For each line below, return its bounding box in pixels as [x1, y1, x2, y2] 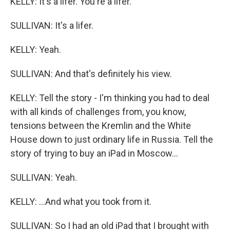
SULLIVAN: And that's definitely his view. [10, 68, 172, 79]
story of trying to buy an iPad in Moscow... [10, 148, 178, 159]
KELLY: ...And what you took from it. [10, 196, 151, 207]
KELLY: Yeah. [10, 44, 61, 55]
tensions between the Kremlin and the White [10, 120, 191, 131]
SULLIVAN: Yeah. [10, 172, 77, 183]
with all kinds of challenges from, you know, [10, 106, 186, 117]
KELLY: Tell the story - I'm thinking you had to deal [10, 92, 209, 103]
